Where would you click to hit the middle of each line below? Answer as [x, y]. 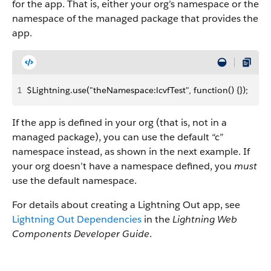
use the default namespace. [74, 181]
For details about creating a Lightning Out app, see [126, 205]
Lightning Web [205, 219]
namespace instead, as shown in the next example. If [131, 152]
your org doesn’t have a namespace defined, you [123, 166]
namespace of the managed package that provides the [135, 18]
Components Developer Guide [81, 234]
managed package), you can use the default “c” [118, 137]
